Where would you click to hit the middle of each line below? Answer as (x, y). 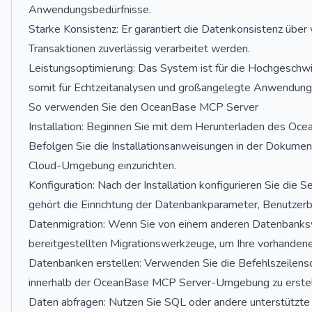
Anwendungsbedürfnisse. (90, 10)
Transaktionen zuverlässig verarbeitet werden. (139, 49)
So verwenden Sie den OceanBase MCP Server (143, 107)
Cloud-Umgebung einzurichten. (102, 166)
